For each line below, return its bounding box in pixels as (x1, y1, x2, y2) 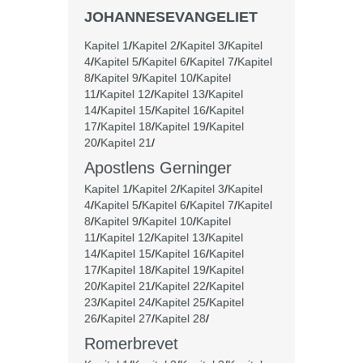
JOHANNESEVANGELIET (84, 9, 258, 25)
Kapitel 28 (155, 312, 206, 325)
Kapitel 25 (155, 296, 206, 309)
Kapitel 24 (100, 296, 152, 309)
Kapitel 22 (155, 280, 206, 293)
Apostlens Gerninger (84, 159, 232, 177)
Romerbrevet (84, 335, 178, 352)
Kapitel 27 (100, 312, 152, 325)
